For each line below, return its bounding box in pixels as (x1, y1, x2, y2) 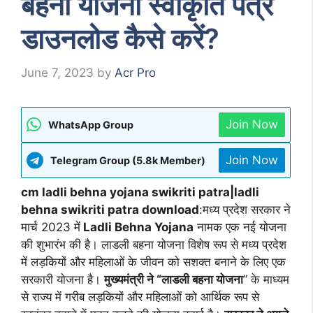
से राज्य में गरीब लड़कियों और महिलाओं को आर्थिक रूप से (21, 289, 259, 304)
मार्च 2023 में (21, 219, 80, 234)
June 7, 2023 (21, 65, 94, 80)
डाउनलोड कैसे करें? (21, 22, 219, 57)
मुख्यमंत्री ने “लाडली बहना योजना (104, 272, 243, 286)
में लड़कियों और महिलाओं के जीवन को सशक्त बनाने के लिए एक (21, 254, 286, 269)
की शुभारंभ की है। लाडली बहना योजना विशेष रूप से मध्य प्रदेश (21, 237, 286, 252)
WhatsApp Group (48, 118, 133, 131)
